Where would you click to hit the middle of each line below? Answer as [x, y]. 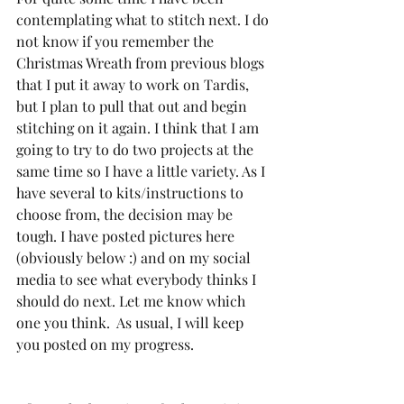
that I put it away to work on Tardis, [134, 84]
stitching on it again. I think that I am [139, 127]
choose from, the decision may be [126, 214]
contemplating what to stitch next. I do [144, 19]
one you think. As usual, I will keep [132, 322]
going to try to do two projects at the [137, 149]
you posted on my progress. [109, 344]
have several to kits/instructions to [132, 192]
